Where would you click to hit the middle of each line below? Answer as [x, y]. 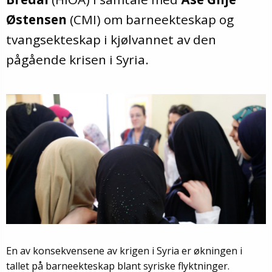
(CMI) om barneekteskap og [152, 19]
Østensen [36, 19]
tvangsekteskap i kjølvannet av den [111, 39]
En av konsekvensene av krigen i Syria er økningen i [124, 251]
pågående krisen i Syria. [77, 59]
